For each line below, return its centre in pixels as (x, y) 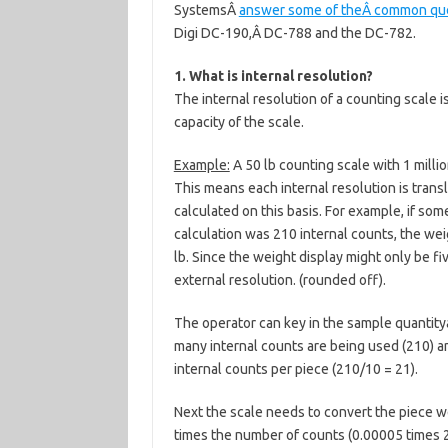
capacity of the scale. (238, 122)
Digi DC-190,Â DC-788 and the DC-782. (294, 33)
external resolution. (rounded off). (279, 280)
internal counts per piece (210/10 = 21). (295, 369)
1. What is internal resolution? (273, 76)
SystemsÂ (206, 10)
